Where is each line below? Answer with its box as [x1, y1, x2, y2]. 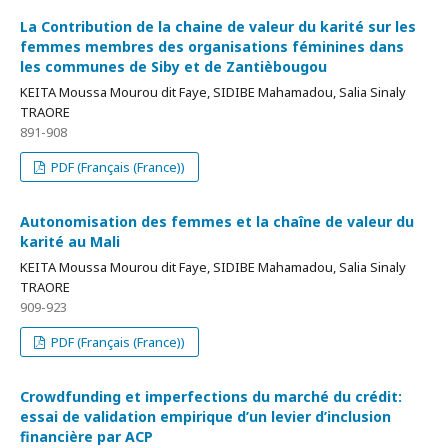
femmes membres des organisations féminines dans [20, 37, 404, 56]
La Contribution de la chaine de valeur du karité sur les [20, 17, 416, 36]
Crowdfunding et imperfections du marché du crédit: [20, 387, 402, 406]
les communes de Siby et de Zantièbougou [20, 57, 327, 76]
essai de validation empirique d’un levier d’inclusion [20, 407, 391, 426]
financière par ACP [20, 427, 153, 446]
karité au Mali [20, 232, 120, 251]
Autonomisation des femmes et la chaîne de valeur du [20, 212, 414, 231]
